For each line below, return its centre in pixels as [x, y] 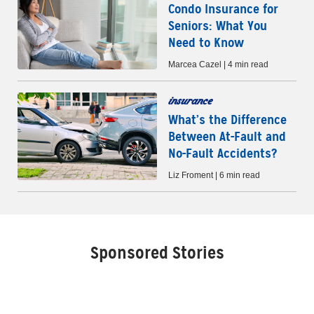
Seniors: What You [218, 25]
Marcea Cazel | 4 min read [218, 64]
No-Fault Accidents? [223, 153]
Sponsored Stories [157, 253]
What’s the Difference [227, 119]
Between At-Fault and [227, 136]
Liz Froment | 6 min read [214, 175]
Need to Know [206, 42]
